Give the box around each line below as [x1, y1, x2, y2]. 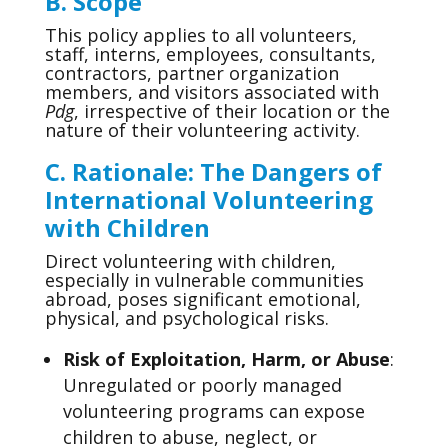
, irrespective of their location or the [73, 99, 390, 123]
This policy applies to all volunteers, [44, 23, 357, 47]
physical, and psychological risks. [44, 306, 329, 330]
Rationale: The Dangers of [71, 155, 382, 188]
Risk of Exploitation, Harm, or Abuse [62, 347, 390, 371]
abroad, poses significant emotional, [44, 287, 361, 311]
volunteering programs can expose [62, 399, 365, 423]
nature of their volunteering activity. [44, 118, 360, 142]
